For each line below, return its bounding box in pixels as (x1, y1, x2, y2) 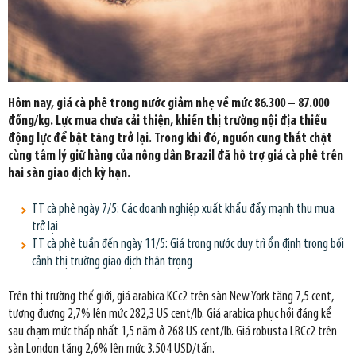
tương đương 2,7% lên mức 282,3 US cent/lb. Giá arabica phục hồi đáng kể (8, 308, 331, 322)
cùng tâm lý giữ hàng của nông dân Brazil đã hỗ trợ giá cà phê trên (8, 149, 343, 164)
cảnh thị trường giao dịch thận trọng (32, 254, 192, 269)
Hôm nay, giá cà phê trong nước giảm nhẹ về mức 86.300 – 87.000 (8, 97, 329, 111)
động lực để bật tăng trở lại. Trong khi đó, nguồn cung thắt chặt (8, 132, 332, 146)
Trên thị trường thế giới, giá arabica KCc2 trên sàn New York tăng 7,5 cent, (8, 290, 334, 304)
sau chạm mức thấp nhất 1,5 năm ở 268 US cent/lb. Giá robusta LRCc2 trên (8, 325, 337, 339)
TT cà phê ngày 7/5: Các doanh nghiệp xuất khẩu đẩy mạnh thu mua (32, 202, 335, 216)
